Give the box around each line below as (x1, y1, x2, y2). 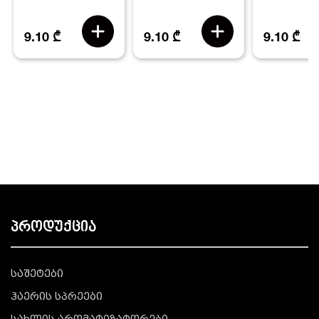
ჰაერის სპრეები (11, 293, 103, 303)
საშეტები (11, 270, 63, 280)
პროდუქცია (11, 221, 96, 236)
